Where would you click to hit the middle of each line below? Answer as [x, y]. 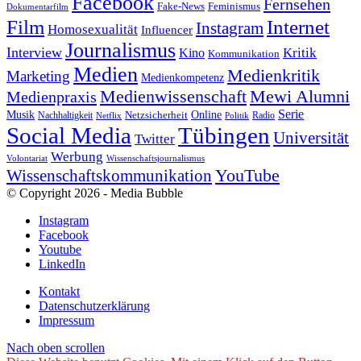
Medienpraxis [52, 97]
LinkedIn [62, 264]
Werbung [77, 157]
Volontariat [27, 158]
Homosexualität [93, 30]
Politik [237, 116]
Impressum [66, 321]
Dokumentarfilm [37, 7]
